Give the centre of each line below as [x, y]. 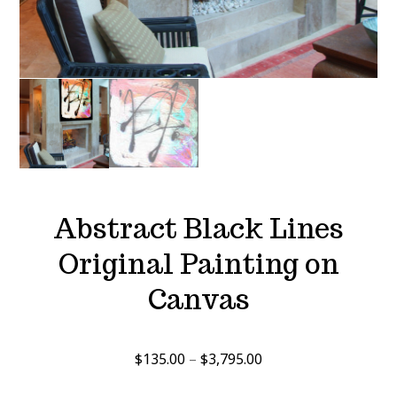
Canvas [198, 299]
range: [282, 384]
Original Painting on [198, 264]
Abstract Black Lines [198, 228]
